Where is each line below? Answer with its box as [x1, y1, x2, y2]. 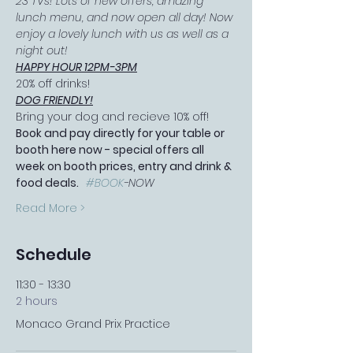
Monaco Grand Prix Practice [16, 316, 170, 332]
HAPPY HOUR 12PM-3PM [16, 59, 137, 75]
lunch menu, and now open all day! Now [16, 9, 236, 25]
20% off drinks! [16, 76, 90, 91]
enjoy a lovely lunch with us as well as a [16, 26, 232, 42]
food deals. [16, 175, 86, 191]
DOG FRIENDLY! [16, 92, 93, 108]
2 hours [16, 293, 58, 309]
